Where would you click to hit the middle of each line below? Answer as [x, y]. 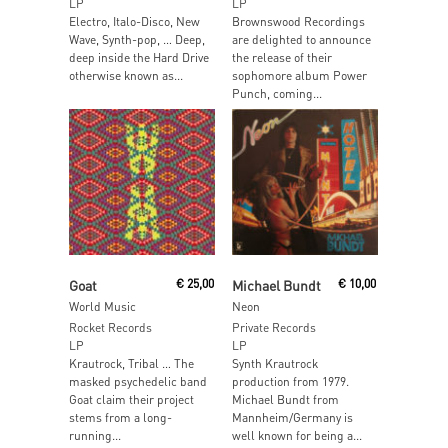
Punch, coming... [276, 93]
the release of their [281, 57]
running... [95, 436]
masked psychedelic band [138, 382]
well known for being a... [296, 436]
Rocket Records [110, 328]
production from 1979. [290, 382]
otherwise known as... [126, 75]
